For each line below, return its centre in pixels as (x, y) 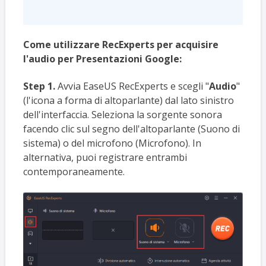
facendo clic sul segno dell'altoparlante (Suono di (131, 129)
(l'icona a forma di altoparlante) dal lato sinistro (128, 101)
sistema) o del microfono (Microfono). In (112, 143)
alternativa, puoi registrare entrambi (105, 158)
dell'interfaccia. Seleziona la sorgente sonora (122, 115)
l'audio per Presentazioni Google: (102, 58)
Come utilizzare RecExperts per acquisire (121, 44)
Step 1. (39, 86)
